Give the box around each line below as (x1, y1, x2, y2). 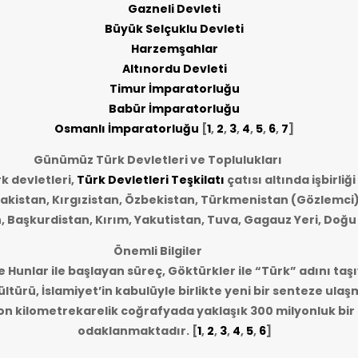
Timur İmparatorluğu (109, 81, 240, 97)
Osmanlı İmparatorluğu (54, 121, 199, 137)
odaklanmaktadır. (77, 323, 189, 339)
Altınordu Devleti (121, 61, 227, 77)
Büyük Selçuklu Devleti (105, 21, 244, 37)
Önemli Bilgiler (113, 243, 202, 259)
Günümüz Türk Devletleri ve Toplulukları (33, 152, 282, 168)
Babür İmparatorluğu (109, 101, 240, 117)
